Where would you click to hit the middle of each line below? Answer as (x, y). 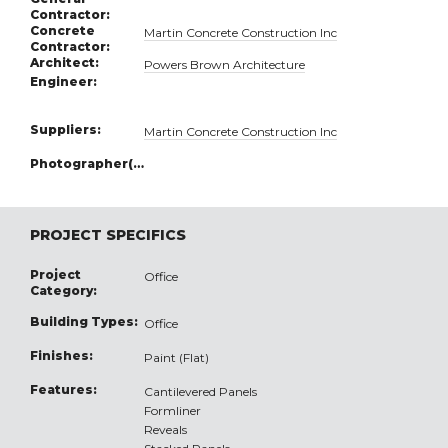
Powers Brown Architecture (225, 65)
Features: (63, 390)
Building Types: (84, 322)
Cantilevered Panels (201, 392)
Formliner (173, 411)
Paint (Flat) (177, 358)
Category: (63, 291)
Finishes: (61, 356)
